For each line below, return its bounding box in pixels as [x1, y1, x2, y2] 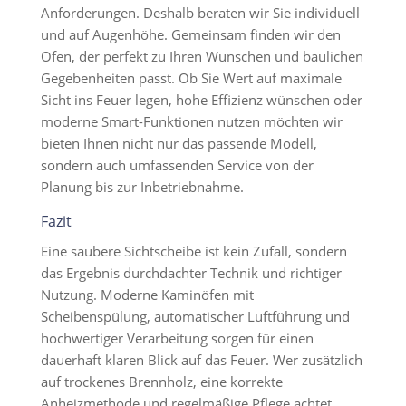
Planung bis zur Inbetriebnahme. [40, 178, 244, 196]
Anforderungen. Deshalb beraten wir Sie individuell [40, 4, 360, 22]
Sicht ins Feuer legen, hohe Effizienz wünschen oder [40, 91, 362, 109]
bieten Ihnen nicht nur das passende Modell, [40, 134, 317, 152]
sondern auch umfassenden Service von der [40, 156, 314, 174]
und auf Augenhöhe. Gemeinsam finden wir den [40, 25, 341, 43]
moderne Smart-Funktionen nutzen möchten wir [40, 112, 343, 130]
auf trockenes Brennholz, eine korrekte [40, 372, 283, 391]
